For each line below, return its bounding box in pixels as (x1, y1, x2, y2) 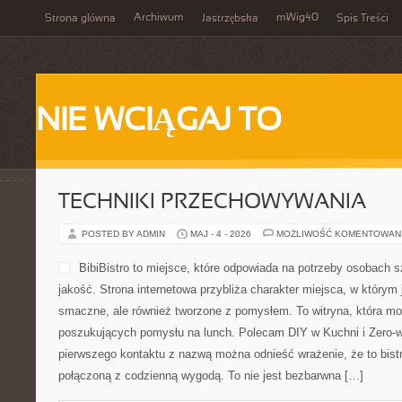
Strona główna (45, 13, 116, 24)
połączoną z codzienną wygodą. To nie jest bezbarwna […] (58, 369, 363, 382)
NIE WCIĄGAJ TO (36, 107, 282, 137)
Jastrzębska (202, 13, 258, 24)
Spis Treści (336, 13, 389, 24)
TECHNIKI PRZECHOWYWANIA (58, 193, 366, 213)
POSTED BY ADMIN (82, 229, 168, 239)
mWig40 (276, 13, 319, 23)
